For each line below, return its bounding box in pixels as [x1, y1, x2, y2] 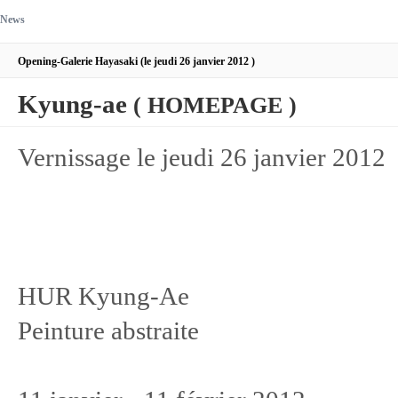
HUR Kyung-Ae [18, 282, 189, 310]
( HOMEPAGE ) [127, 92, 297, 118]
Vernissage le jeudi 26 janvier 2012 [18, 143, 386, 171]
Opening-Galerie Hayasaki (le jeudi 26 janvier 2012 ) [18, 55, 255, 68]
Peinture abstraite [18, 316, 199, 345]
